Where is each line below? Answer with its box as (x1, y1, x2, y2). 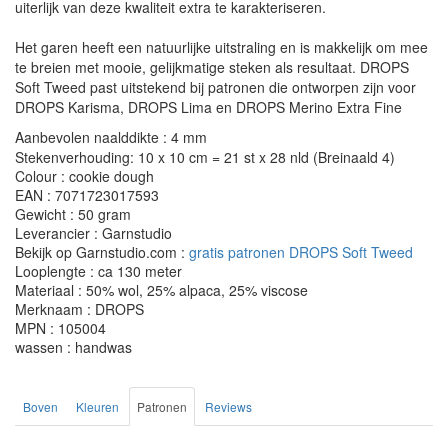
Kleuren (76, 398, 119, 415)
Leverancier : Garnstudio (15, 223, 172, 243)
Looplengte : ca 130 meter (15, 261, 182, 281)
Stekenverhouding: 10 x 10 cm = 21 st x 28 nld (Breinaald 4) (15, 147, 395, 167)
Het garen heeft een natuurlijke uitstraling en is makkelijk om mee (15, 37, 428, 57)
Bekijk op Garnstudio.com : (15, 242, 189, 262)
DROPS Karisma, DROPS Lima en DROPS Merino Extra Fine (15, 97, 402, 117)
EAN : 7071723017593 (15, 185, 159, 205)
